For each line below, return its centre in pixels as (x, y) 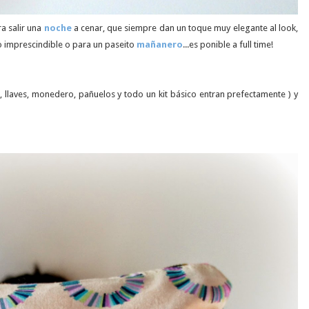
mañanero (160, 44)
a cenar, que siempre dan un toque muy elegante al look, (185, 28)
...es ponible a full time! (228, 44)
